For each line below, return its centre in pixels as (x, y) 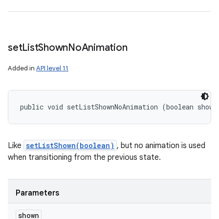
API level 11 (52, 68)
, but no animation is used (161, 146)
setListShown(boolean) (70, 145)
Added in (22, 68)
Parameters (37, 193)
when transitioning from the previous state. (84, 157)
